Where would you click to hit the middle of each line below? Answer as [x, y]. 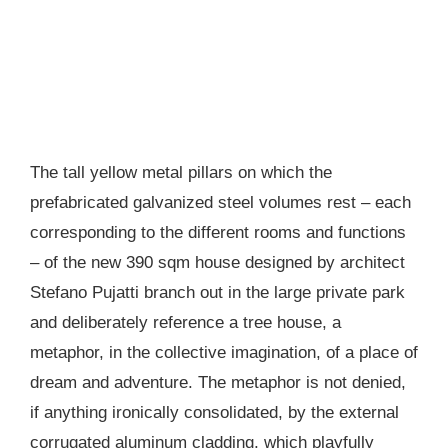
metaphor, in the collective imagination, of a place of [224, 353]
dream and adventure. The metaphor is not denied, [218, 383]
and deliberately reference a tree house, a [185, 323]
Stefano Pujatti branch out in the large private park [217, 293]
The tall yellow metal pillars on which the [181, 173]
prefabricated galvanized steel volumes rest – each [220, 203]
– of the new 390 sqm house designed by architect [217, 263]
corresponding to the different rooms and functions [218, 233]
